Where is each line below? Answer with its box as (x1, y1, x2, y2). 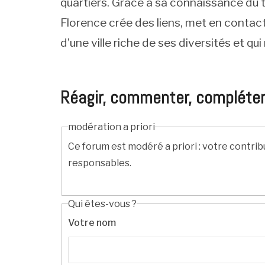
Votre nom (68, 217, 116, 229)
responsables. (68, 157, 131, 169)
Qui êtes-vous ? (68, 198, 137, 209)
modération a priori (68, 121, 155, 132)
